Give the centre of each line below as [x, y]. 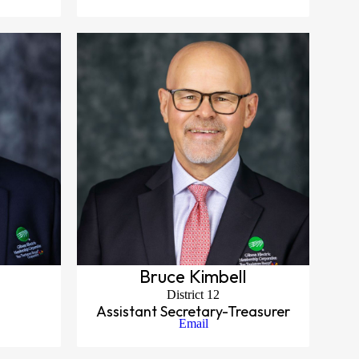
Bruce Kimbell [193, 276]
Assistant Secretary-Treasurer [193, 311]
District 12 [193, 294]
